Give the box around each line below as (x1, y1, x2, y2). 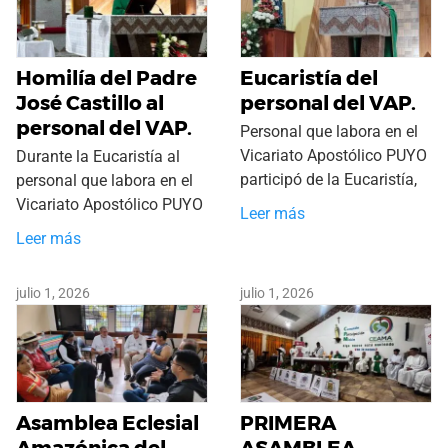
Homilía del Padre (16, 65, 197, 90)
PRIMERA (240, 411, 336, 436)
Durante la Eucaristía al (16, 146, 180, 166)
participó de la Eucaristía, (240, 169, 417, 189)
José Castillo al (16, 90, 164, 115)
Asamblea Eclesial (16, 411, 199, 436)
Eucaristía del (240, 65, 378, 90)
